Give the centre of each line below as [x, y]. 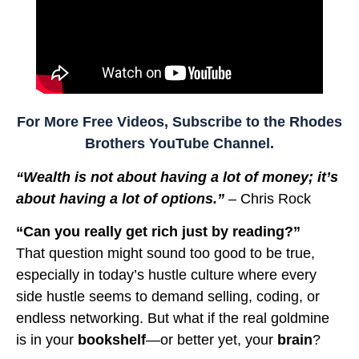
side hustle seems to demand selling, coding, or [168, 297]
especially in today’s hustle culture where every [166, 275]
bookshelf [112, 340]
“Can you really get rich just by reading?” [158, 232]
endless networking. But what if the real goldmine [173, 319]
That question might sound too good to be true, [165, 254]
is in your [47, 340]
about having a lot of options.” [122, 198]
